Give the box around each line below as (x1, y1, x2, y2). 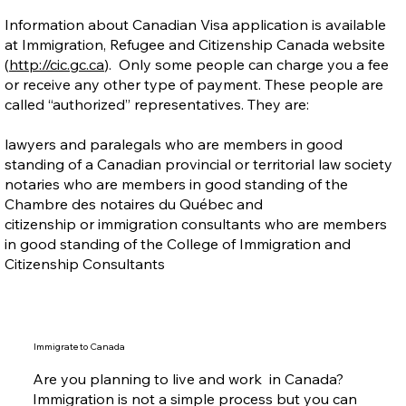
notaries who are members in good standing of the (5, 174, 349, 193)
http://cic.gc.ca (9, 54, 105, 73)
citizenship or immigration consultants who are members (5, 214, 388, 233)
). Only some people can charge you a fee (104, 54, 390, 73)
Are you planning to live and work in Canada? (32, 370, 343, 389)
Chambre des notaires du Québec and (5, 194, 264, 213)
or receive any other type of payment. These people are (5, 74, 384, 93)
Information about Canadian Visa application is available (5, 14, 387, 34)
